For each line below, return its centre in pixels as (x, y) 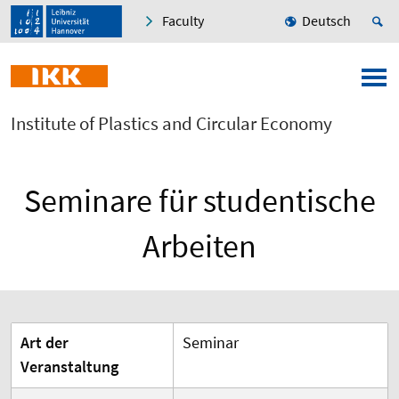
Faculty (183, 21)
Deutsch (326, 21)
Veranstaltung (69, 367)
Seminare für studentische (199, 201)
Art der (45, 343)
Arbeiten (199, 247)
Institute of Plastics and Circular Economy (171, 124)
